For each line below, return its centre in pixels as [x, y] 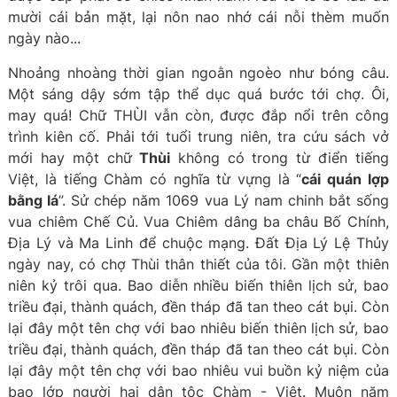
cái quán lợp [345, 179]
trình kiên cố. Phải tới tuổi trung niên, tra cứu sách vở [198, 136]
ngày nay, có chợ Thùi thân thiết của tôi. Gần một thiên [198, 264]
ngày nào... [45, 38]
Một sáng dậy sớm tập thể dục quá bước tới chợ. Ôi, [198, 94]
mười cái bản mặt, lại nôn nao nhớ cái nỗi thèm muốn [198, 17]
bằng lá [34, 200]
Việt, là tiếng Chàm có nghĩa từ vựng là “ [155, 179]
